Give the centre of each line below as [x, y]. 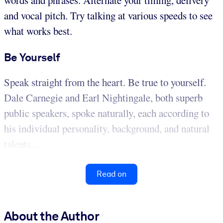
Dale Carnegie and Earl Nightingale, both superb [103, 97]
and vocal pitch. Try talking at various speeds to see [108, 16]
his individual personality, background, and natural [107, 128]
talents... [21, 144]
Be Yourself [32, 57]
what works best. [38, 31]
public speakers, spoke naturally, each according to [107, 113]
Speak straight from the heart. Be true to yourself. [105, 82]
